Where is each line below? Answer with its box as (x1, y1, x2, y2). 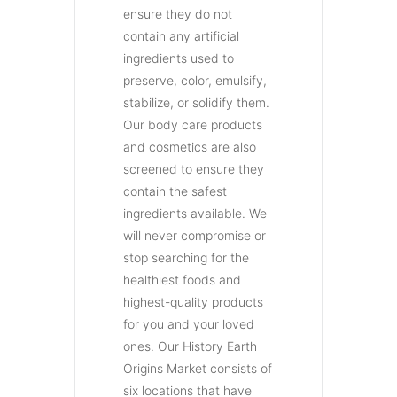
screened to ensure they (123, 160, 264, 176)
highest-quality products (123, 293, 263, 309)
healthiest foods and (123, 271, 241, 287)
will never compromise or (123, 227, 266, 243)
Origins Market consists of (123, 360, 272, 376)
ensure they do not (123, 5, 232, 21)
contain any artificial (123, 27, 239, 43)
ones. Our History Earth (123, 338, 257, 354)
